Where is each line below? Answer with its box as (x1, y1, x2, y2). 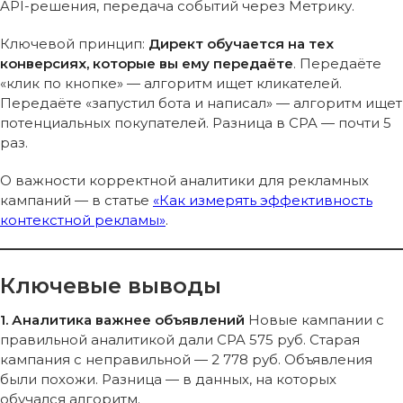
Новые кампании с (245, 311, 384, 329)
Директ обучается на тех (148, 35, 334, 53)
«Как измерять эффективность (153, 192, 372, 210)
